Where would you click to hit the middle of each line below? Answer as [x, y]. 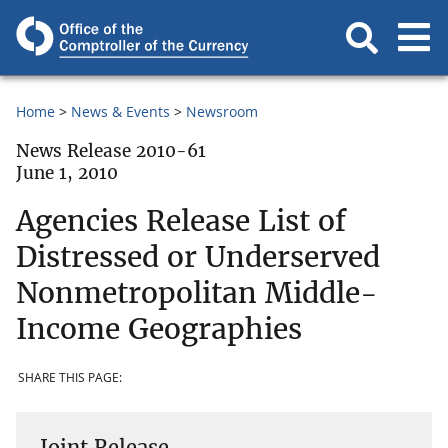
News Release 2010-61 [111, 151]
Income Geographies [159, 328]
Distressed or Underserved [198, 256]
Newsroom [222, 111]
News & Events [120, 111]
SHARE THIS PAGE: [70, 378]
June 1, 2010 [67, 173]
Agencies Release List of [181, 220]
